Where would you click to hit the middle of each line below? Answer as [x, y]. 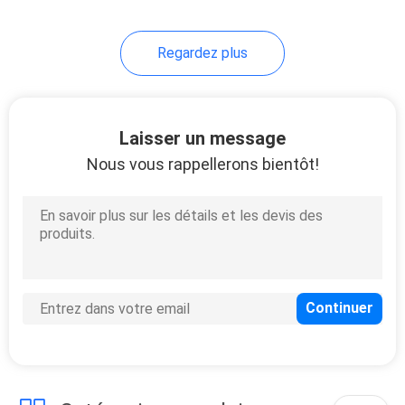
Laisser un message [202, 138]
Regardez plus [202, 52]
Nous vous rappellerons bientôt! [202, 164]
